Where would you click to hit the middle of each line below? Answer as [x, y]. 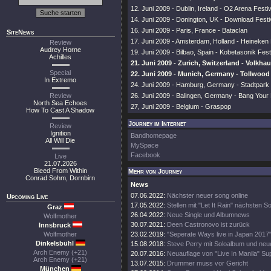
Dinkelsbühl [55, 243]
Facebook [145, 155]
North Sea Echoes [60, 103]
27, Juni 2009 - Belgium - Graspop [181, 106]
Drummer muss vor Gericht [207, 263]
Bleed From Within [60, 171]
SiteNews [20, 32]
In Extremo [60, 80]
